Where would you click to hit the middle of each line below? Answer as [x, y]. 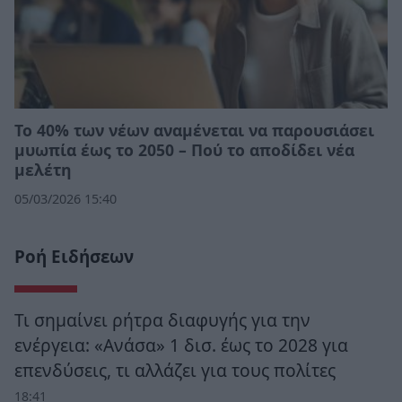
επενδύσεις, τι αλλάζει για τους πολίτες [175, 371]
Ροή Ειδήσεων [74, 257]
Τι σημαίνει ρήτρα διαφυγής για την [162, 320]
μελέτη [43, 169]
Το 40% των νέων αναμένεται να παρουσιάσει [194, 130]
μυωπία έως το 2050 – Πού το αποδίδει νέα [184, 149]
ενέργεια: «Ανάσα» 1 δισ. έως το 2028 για [181, 345]
